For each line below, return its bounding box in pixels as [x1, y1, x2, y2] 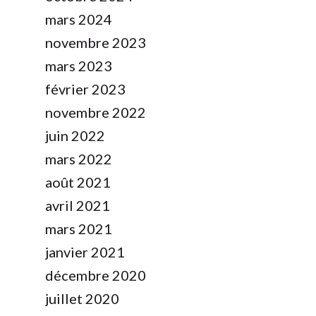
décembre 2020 [45, 267, 146, 284]
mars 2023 [45, 57, 112, 75]
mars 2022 [45, 150, 112, 168]
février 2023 [45, 80, 126, 98]
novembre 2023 [45, 34, 146, 51]
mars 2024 [45, 11, 112, 28]
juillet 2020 [45, 290, 119, 308]
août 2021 [45, 174, 111, 191]
